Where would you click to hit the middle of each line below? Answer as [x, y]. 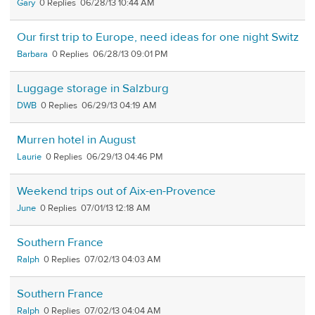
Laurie [29, 156]
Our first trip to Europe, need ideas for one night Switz [158, 37]
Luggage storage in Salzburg [93, 88]
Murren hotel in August [76, 140]
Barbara [32, 54]
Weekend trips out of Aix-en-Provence [116, 191]
